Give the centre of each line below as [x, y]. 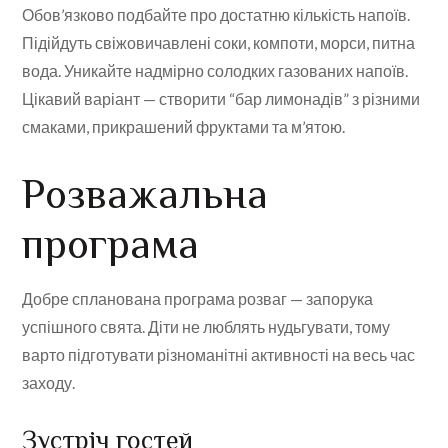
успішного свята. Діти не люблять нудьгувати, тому [206, 327]
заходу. [49, 383]
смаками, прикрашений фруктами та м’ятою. [184, 127]
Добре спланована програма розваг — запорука [198, 299]
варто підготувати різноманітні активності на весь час [219, 355]
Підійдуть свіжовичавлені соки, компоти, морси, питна [219, 43]
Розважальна [145, 194]
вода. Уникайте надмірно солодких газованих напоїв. [215, 71]
